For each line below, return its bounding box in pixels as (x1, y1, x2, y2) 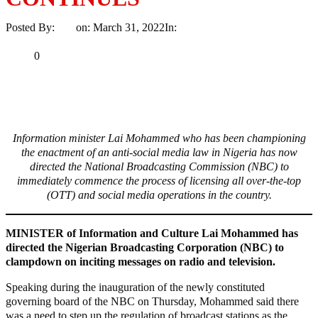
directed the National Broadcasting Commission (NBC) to (29, 160, 289, 172)
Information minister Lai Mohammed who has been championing (12, 131, 306, 144)
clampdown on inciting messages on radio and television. (6, 255, 275, 268)
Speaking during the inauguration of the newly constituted (6, 280, 265, 293)
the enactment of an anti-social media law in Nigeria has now (21, 146, 297, 158)
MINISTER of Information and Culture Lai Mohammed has (6, 226, 298, 239)
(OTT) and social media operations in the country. (46, 188, 272, 201)
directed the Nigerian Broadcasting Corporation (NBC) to (6, 241, 284, 253)
